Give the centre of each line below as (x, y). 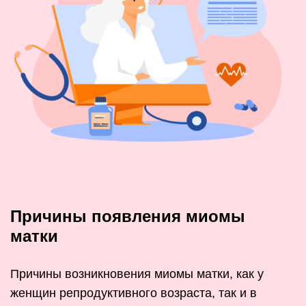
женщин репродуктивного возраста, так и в (134, 293)
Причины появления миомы (128, 217)
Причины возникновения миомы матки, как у (137, 274)
